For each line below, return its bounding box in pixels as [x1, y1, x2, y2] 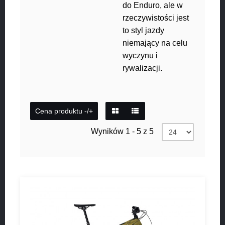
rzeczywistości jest [123, 14, 189, 22]
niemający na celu [123, 39, 187, 47]
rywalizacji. [123, 64, 162, 72]
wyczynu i [123, 51, 158, 60]
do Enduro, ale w [123, 1, 183, 10]
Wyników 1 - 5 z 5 [91, 127, 154, 136]
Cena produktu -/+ [35, 107, 93, 115]
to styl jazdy [123, 26, 164, 35]
